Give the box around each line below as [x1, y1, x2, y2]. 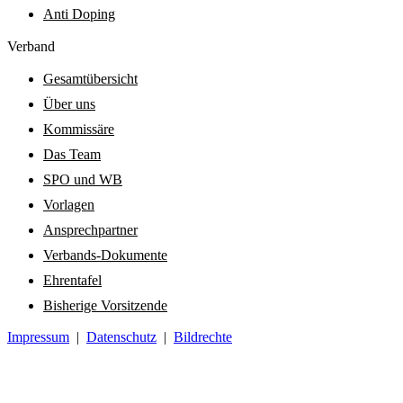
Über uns [43, 96, 95, 112]
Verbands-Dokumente [43, 247, 167, 264]
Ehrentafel [43, 273, 102, 289]
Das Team [43, 147, 101, 163]
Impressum [7, 329, 69, 345]
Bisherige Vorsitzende [43, 298, 167, 314]
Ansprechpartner [43, 222, 138, 238]
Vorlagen [43, 197, 94, 213]
